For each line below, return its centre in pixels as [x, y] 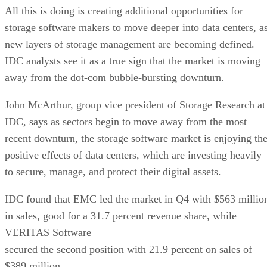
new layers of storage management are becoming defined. [130, 44]
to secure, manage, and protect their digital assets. [113, 171]
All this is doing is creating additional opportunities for [124, 10]
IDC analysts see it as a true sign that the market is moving [133, 60]
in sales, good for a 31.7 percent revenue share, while [121, 215]
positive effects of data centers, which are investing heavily [133, 155]
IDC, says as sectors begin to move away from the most [126, 121]
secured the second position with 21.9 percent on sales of [128, 249]
